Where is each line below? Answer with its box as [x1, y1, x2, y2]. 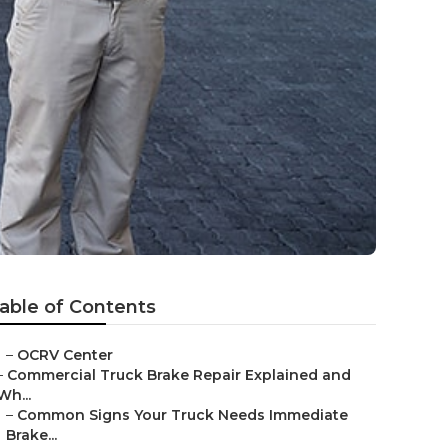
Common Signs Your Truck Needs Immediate [17, 406, 348, 424]
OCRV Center [17, 346, 113, 364]
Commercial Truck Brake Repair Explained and [7, 366, 351, 384]
